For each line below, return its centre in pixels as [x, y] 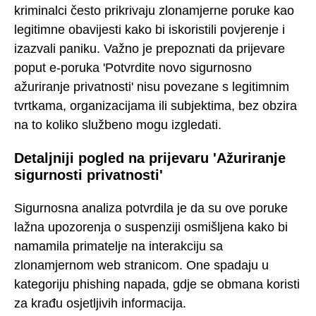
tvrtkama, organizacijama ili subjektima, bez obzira [156, 105]
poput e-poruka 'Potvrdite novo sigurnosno [133, 67]
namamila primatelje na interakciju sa [119, 246]
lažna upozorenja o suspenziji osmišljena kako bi [151, 227]
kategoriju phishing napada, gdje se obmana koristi [157, 284]
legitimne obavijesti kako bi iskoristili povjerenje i [150, 29]
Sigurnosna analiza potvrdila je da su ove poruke [151, 208]
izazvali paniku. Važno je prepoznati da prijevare [150, 48]
